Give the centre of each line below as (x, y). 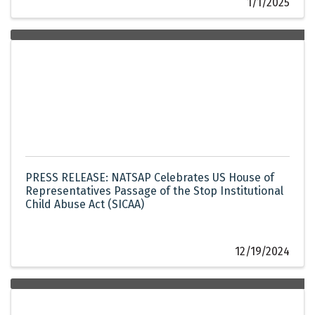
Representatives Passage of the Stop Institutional (154, 191)
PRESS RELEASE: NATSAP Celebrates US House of (150, 178)
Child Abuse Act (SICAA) (85, 205)
